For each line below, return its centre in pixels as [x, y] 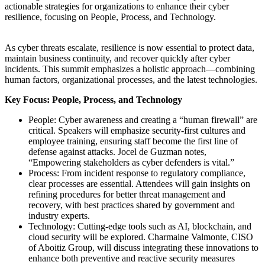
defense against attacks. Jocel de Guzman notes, [117, 151]
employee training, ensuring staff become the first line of [133, 141]
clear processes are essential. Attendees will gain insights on [139, 183]
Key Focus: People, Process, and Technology [93, 99]
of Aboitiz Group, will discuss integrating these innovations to [143, 247]
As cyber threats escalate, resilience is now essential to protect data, [130, 47]
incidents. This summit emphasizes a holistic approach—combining [130, 69]
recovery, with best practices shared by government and [132, 205]
